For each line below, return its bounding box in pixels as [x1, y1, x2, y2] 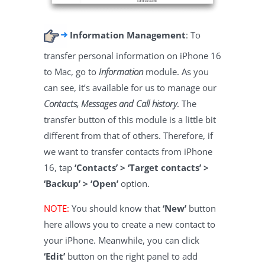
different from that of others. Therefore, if [44, 130, 213, 142]
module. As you [143, 66, 209, 78]
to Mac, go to [44, 66, 99, 78]
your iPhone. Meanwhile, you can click [44, 234, 199, 247]
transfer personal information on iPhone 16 [44, 50, 221, 62]
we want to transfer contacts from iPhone [44, 146, 212, 158]
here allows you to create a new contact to [44, 218, 215, 231]
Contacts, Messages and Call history [44, 98, 177, 110]
